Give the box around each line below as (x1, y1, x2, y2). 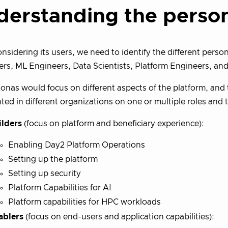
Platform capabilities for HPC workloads (8, 197, 161, 206)
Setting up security (8, 169, 81, 178)
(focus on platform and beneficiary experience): (22, 119, 204, 128)
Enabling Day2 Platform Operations (8, 140, 145, 149)
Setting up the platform (8, 155, 98, 163)
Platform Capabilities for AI (8, 183, 111, 192)
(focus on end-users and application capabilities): (23, 212, 214, 221)
